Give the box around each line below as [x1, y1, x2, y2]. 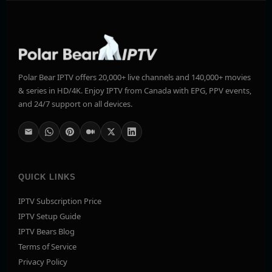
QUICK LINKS [18, 172, 76, 182]
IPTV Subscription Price [18, 195, 101, 207]
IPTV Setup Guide [18, 211, 81, 222]
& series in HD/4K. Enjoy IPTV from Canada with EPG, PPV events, [18, 85, 251, 97]
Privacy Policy [18, 256, 67, 268]
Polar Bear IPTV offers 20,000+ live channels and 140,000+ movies [18, 72, 251, 83]
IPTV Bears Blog [18, 226, 75, 237]
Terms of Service [18, 241, 76, 253]
